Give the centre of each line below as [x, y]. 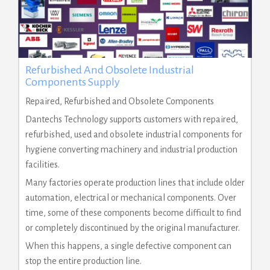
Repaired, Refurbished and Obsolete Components [120, 101]
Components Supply [73, 82]
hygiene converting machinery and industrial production [131, 149]
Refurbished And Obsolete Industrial [110, 70]
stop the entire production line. [83, 261]
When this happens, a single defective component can [128, 246]
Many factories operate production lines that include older [135, 182]
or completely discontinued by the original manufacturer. [133, 228]
